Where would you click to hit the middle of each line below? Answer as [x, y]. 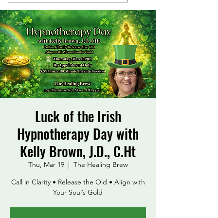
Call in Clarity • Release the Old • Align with [78, 182]
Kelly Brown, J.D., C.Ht [78, 151]
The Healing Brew [100, 165]
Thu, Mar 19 [46, 165]
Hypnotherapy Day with [78, 134]
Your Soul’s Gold [78, 192]
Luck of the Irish [78, 116]
